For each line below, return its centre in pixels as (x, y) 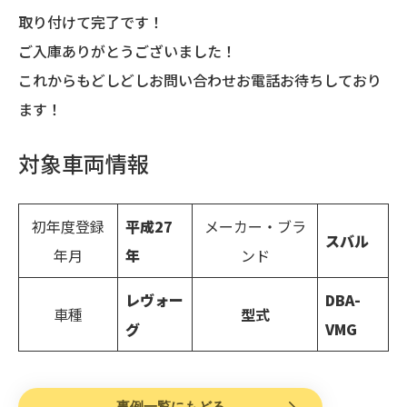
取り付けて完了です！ (91, 22)
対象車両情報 (84, 163)
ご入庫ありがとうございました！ (127, 51)
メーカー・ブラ (255, 226)
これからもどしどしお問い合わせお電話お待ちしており (200, 80)
